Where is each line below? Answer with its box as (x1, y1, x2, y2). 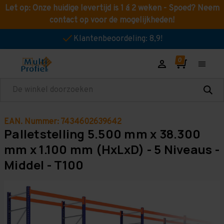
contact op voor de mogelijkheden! (49, 15, 174, 25)
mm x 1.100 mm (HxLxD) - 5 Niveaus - (4, 141, 219, 157)
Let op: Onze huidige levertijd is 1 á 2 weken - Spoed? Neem (4, 3, 219, 13)
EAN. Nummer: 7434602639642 (4, 117, 121, 127)
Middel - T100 (4, 156, 84, 173)
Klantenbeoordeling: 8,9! (73, 34, 162, 44)
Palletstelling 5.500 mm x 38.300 (4, 125, 200, 142)
